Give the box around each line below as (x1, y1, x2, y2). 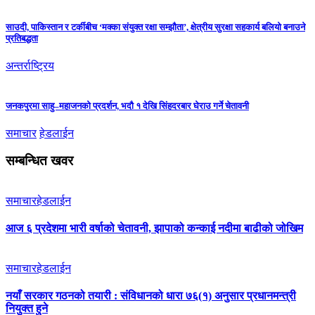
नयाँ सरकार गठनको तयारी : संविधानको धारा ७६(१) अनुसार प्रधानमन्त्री (6, 290, 296, 302)
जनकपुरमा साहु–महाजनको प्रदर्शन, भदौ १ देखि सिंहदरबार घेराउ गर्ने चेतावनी (6, 101, 249, 112)
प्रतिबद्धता (6, 32, 38, 44)
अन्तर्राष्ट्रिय (6, 59, 54, 72)
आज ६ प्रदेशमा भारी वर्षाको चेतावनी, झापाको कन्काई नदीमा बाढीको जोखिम (6, 221, 303, 234)
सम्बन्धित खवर (6, 153, 73, 168)
